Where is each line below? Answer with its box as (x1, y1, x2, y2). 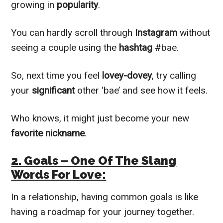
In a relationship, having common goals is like (11, 191, 199, 203)
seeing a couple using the (11, 41, 119, 53)
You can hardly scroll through (11, 26, 135, 38)
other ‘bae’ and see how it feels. (77, 84, 208, 96)
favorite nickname (11, 127, 85, 139)
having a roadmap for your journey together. (11, 206, 195, 218)
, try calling (152, 69, 197, 81)
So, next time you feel (11, 69, 100, 81)
